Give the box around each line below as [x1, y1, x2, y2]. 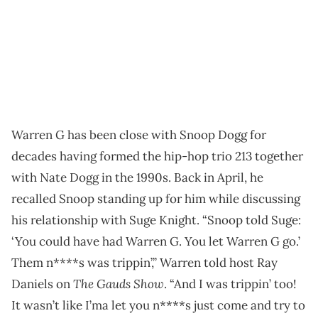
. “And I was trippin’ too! [164, 276, 297, 292]
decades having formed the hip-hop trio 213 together [11, 148, 303, 165]
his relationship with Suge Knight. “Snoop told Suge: [11, 212, 301, 229]
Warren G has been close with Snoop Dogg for [11, 127, 266, 143]
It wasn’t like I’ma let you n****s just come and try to [11, 297, 305, 314]
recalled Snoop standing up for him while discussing [11, 191, 300, 207]
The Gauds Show [73, 275, 164, 292]
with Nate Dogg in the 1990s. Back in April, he [11, 170, 263, 186]
